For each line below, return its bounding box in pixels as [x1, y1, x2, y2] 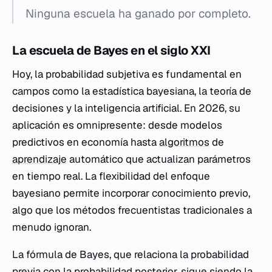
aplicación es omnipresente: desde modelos [12, 118, 222, 132]
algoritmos [159, 135, 209, 149]
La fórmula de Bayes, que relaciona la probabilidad [12, 248, 249, 261]
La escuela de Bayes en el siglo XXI [12, 42, 211, 58]
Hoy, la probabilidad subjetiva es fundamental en [12, 67, 242, 81]
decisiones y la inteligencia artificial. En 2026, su [12, 101, 240, 115]
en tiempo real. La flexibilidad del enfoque [12, 169, 210, 183]
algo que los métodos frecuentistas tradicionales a [12, 203, 252, 217]
